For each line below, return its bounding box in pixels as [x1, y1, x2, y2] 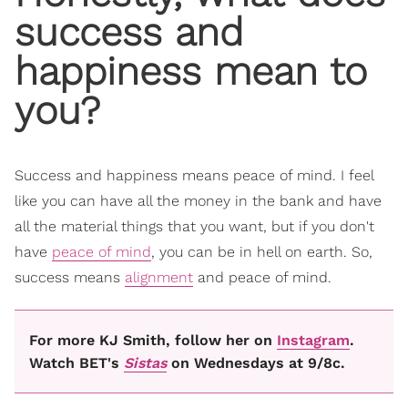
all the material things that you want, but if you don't [15, 217, 374, 235]
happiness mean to [15, 48, 367, 95]
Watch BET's [29, 354, 124, 372]
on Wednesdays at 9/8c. [171, 354, 345, 372]
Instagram [277, 331, 350, 350]
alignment [125, 268, 193, 286]
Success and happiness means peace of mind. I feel [15, 166, 373, 184]
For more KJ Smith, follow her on [29, 331, 277, 350]
